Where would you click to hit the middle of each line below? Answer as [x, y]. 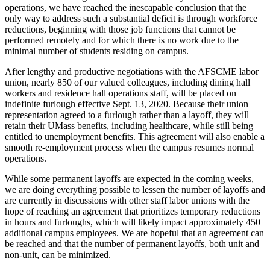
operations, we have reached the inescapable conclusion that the [126, 7]
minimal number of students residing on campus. [97, 51]
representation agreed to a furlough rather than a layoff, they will [127, 115]
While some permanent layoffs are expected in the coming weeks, [129, 178]
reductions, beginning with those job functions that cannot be [120, 29]
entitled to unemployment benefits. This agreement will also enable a [135, 136]
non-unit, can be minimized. [58, 254]
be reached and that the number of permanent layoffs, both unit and [132, 243]
